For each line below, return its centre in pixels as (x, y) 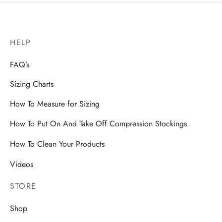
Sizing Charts (32, 84)
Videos (22, 164)
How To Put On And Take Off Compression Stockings (98, 124)
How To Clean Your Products (57, 144)
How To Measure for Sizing (55, 104)
